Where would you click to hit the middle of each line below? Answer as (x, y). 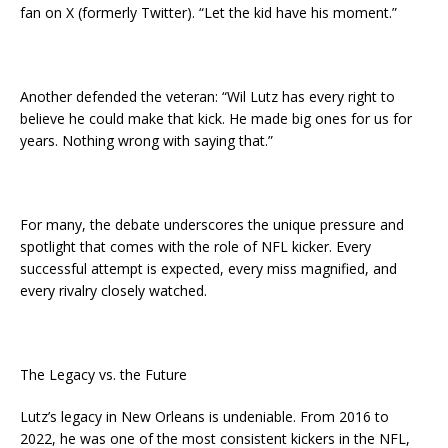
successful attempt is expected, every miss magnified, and (208, 269)
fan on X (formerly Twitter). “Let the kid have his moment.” (208, 13)
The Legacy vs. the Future (103, 375)
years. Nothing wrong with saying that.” (146, 141)
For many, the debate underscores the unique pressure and (212, 225)
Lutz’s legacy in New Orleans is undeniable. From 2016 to (204, 417)
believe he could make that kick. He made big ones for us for (216, 119)
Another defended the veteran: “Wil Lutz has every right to (207, 97)
